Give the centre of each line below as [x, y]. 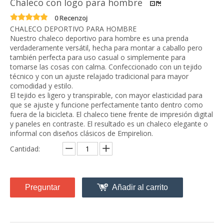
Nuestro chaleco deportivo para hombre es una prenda [99, 38]
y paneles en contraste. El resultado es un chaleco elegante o [109, 124]
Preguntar [42, 187]
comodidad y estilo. [41, 86]
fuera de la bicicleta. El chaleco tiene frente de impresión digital [111, 114]
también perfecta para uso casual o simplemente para [98, 57]
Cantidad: [25, 149]
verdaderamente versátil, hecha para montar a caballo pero [106, 48]
